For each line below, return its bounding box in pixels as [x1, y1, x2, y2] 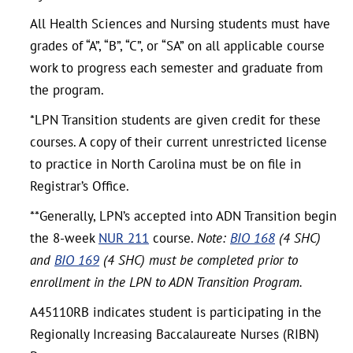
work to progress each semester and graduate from [30, 59, 323, 76]
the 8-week [30, 229, 98, 247]
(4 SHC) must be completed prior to [99, 251, 298, 269]
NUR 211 [98, 229, 149, 247]
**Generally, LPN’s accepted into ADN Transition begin [30, 207, 336, 225]
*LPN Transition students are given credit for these [30, 111, 321, 128]
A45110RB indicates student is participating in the [30, 303, 321, 321]
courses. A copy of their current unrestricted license [30, 133, 327, 150]
